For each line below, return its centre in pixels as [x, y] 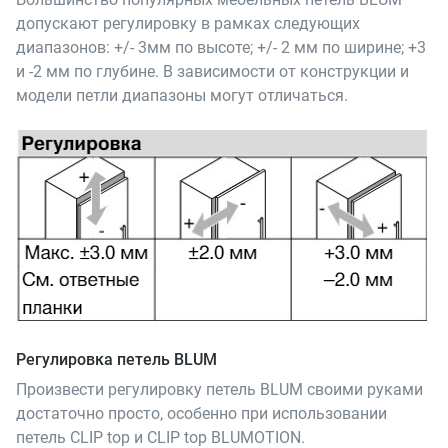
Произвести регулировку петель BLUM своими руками [219, 390]
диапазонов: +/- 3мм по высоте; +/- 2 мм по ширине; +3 [221, 47]
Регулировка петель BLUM [116, 359]
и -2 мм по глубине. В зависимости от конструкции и [212, 71]
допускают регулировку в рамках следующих [188, 23]
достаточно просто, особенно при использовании [201, 414]
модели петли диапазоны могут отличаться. [182, 95]
